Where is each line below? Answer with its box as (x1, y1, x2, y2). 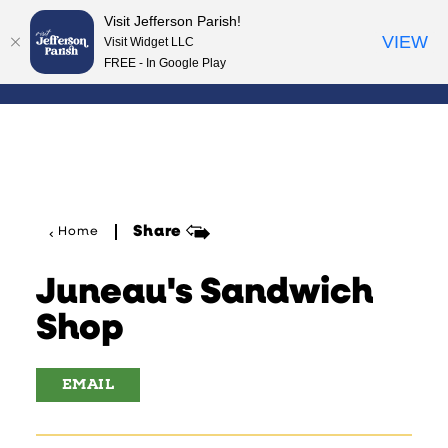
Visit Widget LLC (104, 34, 194, 49)
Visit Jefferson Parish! (104, 12, 241, 29)
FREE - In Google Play (104, 55, 226, 70)
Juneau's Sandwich (36, 275, 373, 312)
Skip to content (24, 23, 132, 38)
